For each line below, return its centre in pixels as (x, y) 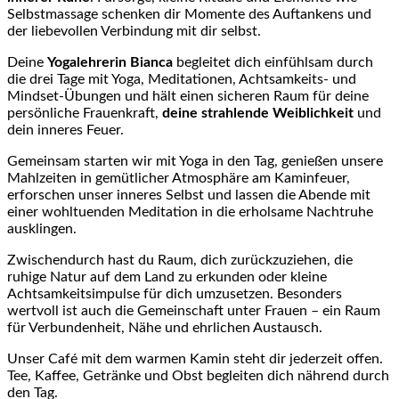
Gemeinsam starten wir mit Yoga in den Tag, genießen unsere (195, 161)
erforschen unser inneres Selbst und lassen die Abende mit (189, 195)
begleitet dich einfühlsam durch (273, 62)
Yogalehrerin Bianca (110, 62)
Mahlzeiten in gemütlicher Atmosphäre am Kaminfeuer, (179, 178)
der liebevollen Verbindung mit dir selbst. (134, 31)
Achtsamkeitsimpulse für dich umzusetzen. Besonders (175, 294)
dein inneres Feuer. (65, 130)
